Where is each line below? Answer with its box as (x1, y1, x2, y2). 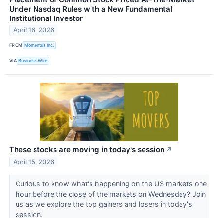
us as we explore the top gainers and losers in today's (15, 200, 192, 208)
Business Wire (18, 58, 48, 64)
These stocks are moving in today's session (9, 145, 164, 155)
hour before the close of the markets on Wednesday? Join (15, 190, 206, 198)
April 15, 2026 (13, 158, 54, 165)
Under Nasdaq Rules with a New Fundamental (9, 4, 172, 14)
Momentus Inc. (24, 42, 54, 48)
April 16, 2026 (13, 26, 54, 34)
